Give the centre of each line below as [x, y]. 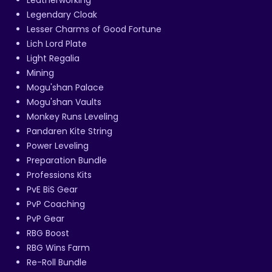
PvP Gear [46, 218]
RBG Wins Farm [58, 247]
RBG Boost [48, 233]
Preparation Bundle [67, 160]
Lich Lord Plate [57, 43]
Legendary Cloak [62, 14]
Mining [40, 73]
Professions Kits [59, 175]
